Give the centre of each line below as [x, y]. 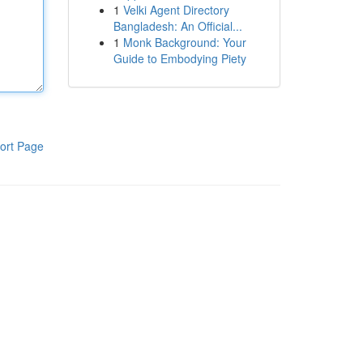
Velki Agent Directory [176, 10]
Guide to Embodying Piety [179, 58]
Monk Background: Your [184, 42]
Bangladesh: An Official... [177, 26]
